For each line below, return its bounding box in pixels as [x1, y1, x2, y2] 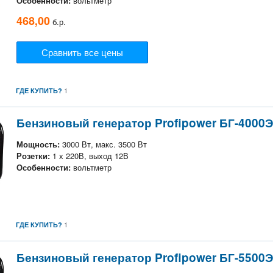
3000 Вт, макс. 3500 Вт [60, 138, 147, 151]
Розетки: [16, 150, 50, 162]
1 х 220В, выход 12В [50, 150, 129, 162]
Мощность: [16, 138, 60, 151]
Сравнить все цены [41, 45, 123, 58]
